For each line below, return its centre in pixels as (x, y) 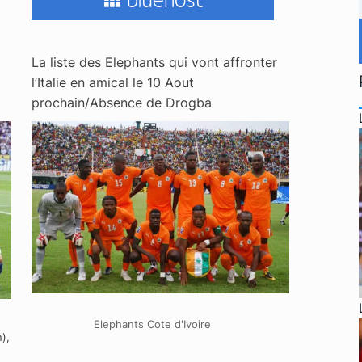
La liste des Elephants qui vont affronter (154, 62)
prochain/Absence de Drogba (121, 102)
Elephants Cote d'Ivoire (152, 324)
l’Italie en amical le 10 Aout (112, 82)
